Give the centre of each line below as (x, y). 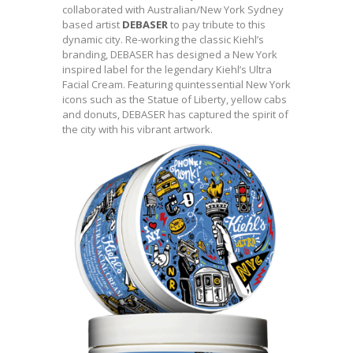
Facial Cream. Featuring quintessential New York (176, 84)
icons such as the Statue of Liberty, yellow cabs (175, 99)
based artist (92, 24)
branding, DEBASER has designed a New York (170, 54)
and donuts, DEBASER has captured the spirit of (175, 114)
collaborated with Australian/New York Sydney (173, 9)
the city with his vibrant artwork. (137, 129)
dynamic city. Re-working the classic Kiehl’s (163, 39)
